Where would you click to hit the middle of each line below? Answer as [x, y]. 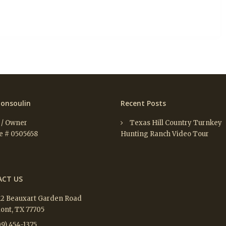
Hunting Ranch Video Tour [165, 134]
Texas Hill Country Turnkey [176, 123]
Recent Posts [143, 103]
